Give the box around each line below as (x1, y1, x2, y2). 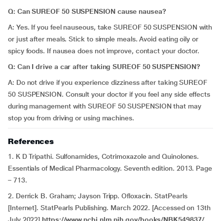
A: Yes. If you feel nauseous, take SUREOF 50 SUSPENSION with (8, 23, 213, 31)
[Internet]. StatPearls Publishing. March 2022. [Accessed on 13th (8, 204, 211, 212)
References (8, 137, 54, 146)
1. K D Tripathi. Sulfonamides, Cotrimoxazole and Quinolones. (8, 152, 199, 160)
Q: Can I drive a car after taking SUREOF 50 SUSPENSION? (8, 63, 200, 71)
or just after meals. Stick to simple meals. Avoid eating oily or (8, 35, 198, 43)
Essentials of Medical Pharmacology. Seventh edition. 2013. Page (8, 164, 212, 172)
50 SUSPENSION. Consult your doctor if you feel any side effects (8, 90, 210, 98)
